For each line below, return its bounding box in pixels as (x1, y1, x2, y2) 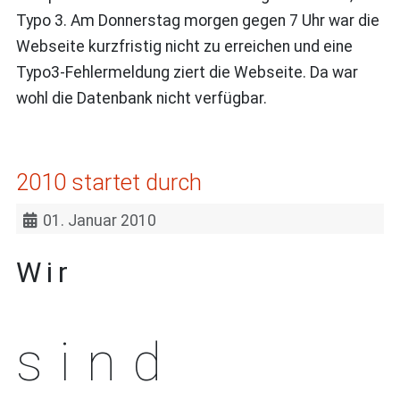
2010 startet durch (15, 170, 202, 196)
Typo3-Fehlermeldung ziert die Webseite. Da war (15, 62, 358, 81)
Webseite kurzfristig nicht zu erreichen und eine (15, 37, 353, 55)
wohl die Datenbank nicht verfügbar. (15, 88, 267, 107)
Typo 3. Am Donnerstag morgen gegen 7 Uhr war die (15, 11, 379, 29)
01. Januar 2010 (43, 212, 157, 230)
